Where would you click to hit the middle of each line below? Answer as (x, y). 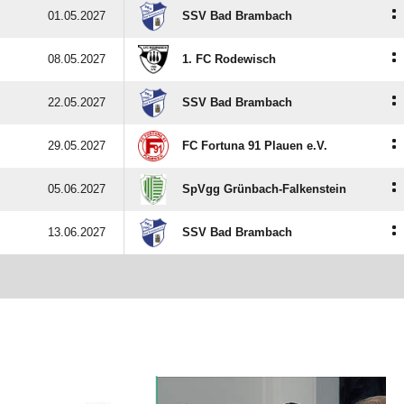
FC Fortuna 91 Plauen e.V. (255, 146)
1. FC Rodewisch (229, 59)
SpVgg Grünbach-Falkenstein (264, 189)
